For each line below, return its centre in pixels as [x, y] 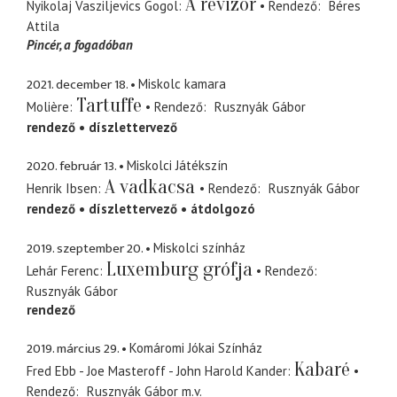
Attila [43, 27]
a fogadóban [98, 45]
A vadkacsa [152, 187]
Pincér [43, 45]
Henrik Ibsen [62, 189]
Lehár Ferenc [63, 270]
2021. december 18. [77, 84]
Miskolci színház [199, 247]
